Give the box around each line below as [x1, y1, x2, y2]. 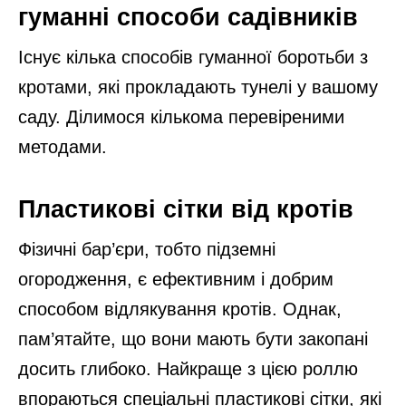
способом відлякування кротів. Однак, [18, 299, 342, 319]
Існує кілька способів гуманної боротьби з [18, 47, 368, 67]
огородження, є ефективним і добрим [18, 269, 333, 289]
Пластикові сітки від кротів [18, 196, 353, 223]
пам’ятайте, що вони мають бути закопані [18, 329, 368, 349]
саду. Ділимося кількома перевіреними [18, 107, 344, 127]
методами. [18, 137, 107, 157]
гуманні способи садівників [18, 4, 358, 31]
